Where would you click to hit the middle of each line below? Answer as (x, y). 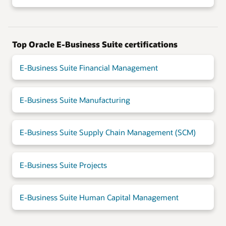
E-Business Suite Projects (63, 165)
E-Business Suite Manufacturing (75, 100)
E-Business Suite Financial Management (89, 67)
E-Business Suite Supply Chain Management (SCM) (107, 132)
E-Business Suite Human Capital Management (99, 197)
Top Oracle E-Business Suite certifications (95, 44)
